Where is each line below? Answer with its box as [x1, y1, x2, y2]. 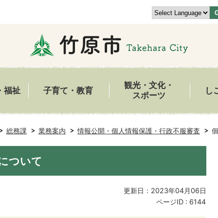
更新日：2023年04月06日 [124, 186, 206, 195]
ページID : [156, 198, 189, 206]
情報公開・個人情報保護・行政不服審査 [77, 127, 200, 135]
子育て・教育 [43, 86, 93, 95]
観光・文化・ [124, 81, 174, 90]
